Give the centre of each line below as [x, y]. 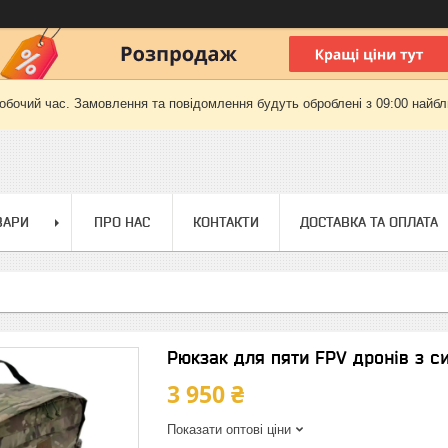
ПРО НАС [122, 222]
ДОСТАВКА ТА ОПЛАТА [369, 222]
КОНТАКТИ [226, 222]
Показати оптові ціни [229, 429]
